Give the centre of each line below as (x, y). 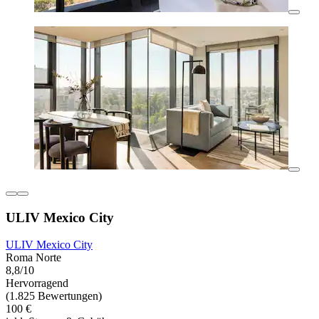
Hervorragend (37, 283)
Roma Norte (33, 258)
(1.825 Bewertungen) (54, 296)
